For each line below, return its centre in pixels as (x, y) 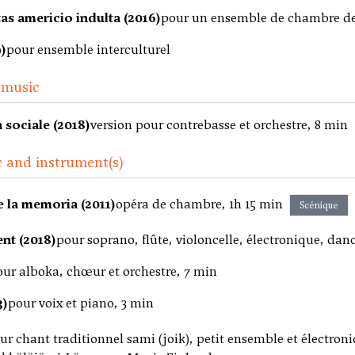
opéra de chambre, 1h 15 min (199, 204)
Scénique (319, 205)
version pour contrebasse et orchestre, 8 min (219, 125)
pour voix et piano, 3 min (81, 303)
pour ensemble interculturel (88, 50)
